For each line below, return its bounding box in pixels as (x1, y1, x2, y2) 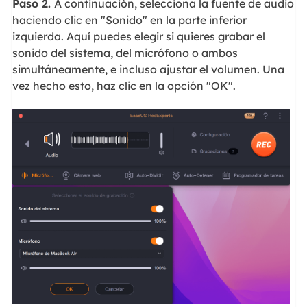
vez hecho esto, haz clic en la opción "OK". (12, 78, 236, 93)
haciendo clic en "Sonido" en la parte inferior (12, 12, 247, 27)
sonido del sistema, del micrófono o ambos (12, 45, 238, 60)
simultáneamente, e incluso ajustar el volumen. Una (12, 62, 284, 76)
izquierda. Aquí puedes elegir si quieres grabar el (12, 29, 265, 43)
